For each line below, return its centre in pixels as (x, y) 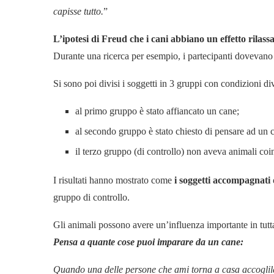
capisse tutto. (78, 11)
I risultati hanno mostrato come (113, 180)
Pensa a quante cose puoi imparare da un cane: (148, 242)
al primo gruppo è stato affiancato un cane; (157, 111)
